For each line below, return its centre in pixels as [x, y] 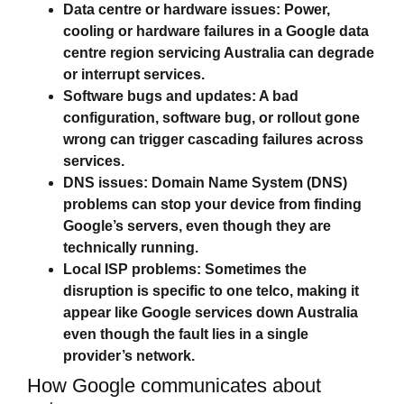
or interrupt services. [134, 74]
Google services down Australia [250, 312]
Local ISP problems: [132, 269]
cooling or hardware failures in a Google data [216, 31]
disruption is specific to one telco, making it [211, 290]
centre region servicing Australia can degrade [219, 52]
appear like [102, 312]
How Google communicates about [174, 385]
